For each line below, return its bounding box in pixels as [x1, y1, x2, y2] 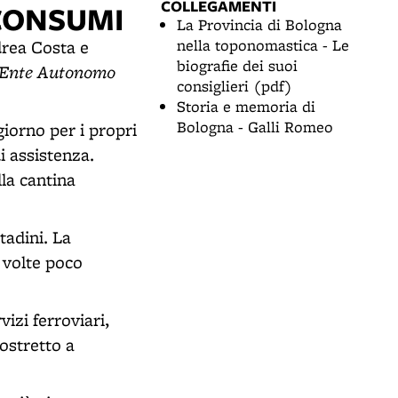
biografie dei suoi [177, 55, 298, 76]
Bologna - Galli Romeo [177, 116, 333, 137]
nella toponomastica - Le [177, 35, 349, 55]
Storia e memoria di [177, 96, 315, 116]
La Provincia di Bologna [177, 14, 342, 35]
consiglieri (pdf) [177, 76, 292, 96]
